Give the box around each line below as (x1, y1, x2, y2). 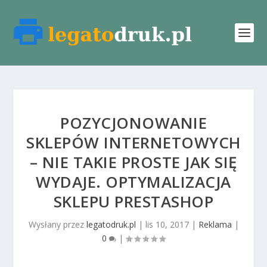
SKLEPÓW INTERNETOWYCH (26, 132, 241, 153)
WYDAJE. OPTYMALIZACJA (36, 171, 231, 193)
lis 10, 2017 (145, 219, 189, 230)
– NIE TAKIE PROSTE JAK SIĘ (29, 151, 238, 173)
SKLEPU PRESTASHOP (53, 191, 214, 212)
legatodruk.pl (86, 219, 136, 230)
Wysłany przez (28, 219, 86, 230)
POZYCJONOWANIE (60, 112, 207, 133)
